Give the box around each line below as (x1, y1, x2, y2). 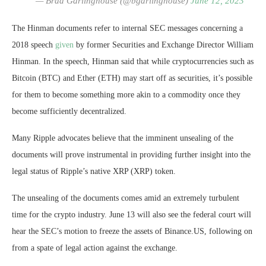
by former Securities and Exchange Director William (74, 40, 254, 49)
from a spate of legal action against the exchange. (12, 243, 178, 252)
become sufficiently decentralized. (12, 106, 126, 116)
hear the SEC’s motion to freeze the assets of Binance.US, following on (12, 226, 252, 236)
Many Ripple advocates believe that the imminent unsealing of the (12, 133, 233, 142)
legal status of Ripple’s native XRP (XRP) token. (12, 166, 176, 176)
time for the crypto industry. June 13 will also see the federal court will (12, 210, 251, 219)
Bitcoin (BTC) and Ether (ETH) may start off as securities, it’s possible (12, 73, 252, 83)
